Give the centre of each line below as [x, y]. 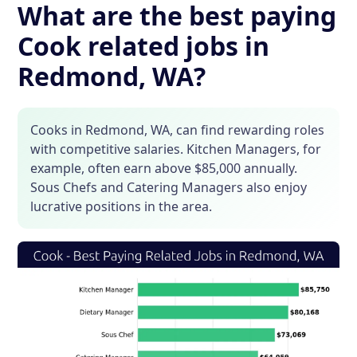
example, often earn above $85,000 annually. [164, 169]
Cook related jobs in [144, 46]
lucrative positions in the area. [122, 207]
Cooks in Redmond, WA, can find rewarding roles [178, 130]
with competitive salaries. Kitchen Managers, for [176, 149]
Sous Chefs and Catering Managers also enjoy [169, 188]
